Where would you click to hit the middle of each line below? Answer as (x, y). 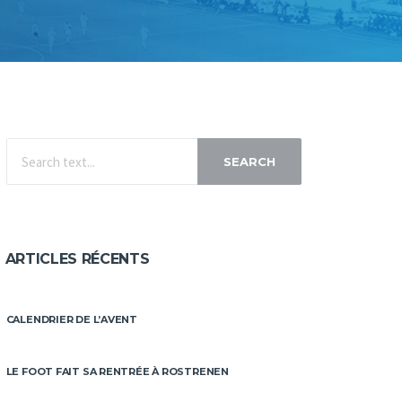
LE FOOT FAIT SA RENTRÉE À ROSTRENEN (117, 371)
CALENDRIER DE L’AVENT (72, 319)
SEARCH (249, 162)
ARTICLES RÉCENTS (77, 258)
